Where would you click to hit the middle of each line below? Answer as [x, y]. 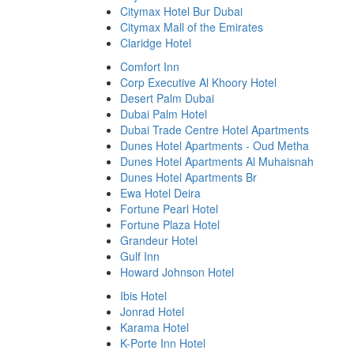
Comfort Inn [150, 66]
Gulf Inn [140, 256]
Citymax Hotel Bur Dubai [181, 11]
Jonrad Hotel [152, 311]
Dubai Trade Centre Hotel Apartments [215, 130]
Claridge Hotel [156, 43]
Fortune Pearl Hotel [169, 209]
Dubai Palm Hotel [164, 114]
